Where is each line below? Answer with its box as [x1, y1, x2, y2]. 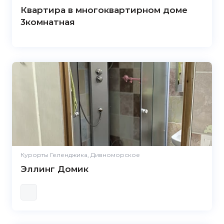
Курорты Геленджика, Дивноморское [20, 151, 140, 158]
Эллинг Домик [20, 164, 88, 174]
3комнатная [20, 17, 75, 27]
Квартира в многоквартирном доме [20, 5, 187, 15]
